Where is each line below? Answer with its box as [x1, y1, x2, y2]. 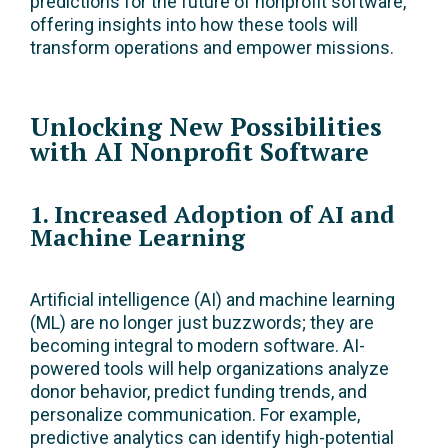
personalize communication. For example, [30, 404, 360, 426]
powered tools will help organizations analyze [30, 358, 389, 380]
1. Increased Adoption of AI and [30, 199, 395, 231]
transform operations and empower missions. [30, 37, 394, 59]
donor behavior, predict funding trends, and [30, 381, 367, 403]
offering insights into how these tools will [30, 14, 358, 36]
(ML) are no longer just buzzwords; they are [30, 312, 374, 334]
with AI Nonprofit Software [30, 135, 369, 169]
